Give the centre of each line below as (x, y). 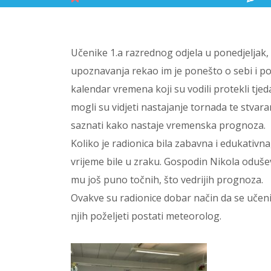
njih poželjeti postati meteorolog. (146, 216)
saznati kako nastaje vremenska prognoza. (168, 125)
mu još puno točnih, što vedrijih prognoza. (167, 180)
